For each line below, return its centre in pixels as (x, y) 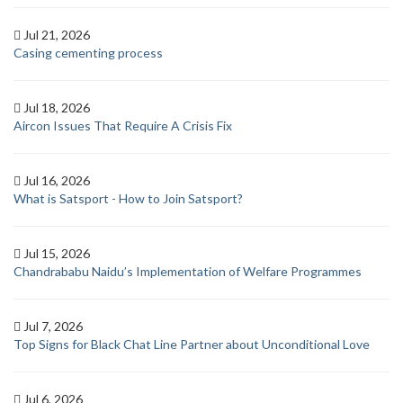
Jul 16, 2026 (57, 180)
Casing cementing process (88, 53)
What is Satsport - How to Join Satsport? (128, 198)
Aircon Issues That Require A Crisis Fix (123, 125)
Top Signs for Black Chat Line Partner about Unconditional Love (192, 344)
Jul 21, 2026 (57, 35)
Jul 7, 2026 (53, 326)
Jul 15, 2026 (57, 253)
